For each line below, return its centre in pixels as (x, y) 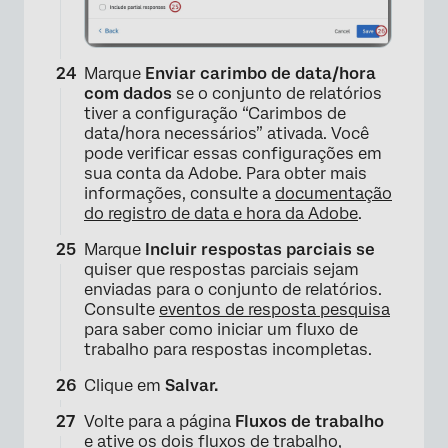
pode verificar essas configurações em (233, 154)
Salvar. (191, 386)
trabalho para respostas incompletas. (228, 350)
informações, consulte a (179, 194)
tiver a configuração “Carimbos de (215, 114)
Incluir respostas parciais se (260, 250)
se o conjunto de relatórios (277, 94)
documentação (333, 194)
